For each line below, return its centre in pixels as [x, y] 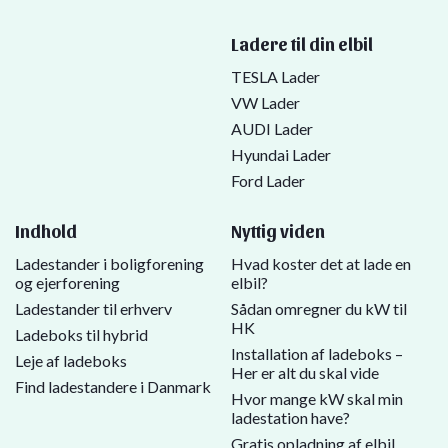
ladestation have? [291, 417]
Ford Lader [268, 180]
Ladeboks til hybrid [81, 334]
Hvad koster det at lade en [321, 263]
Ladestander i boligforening [109, 263]
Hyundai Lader [281, 154]
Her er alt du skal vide [305, 372]
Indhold [46, 230]
